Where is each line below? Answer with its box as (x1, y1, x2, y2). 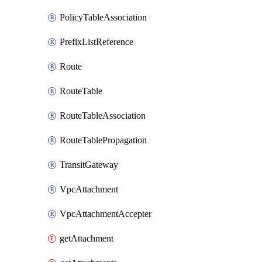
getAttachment (60, 233, 113, 243)
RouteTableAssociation (60, 111, 146, 120)
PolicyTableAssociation (60, 12, 147, 22)
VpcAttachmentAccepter (60, 209, 151, 219)
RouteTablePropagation (60, 135, 147, 145)
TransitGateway (60, 160, 118, 170)
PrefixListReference (60, 37, 133, 47)
